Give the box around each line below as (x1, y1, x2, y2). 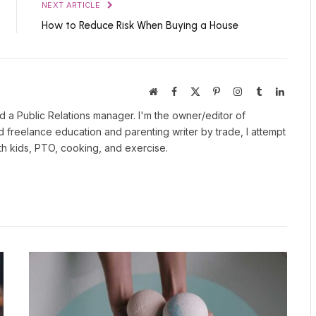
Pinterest (219, 85, 254, 96)
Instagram (241, 85, 281, 96)
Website (157, 85, 188, 96)
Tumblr (261, 85, 292, 96)
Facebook (176, 85, 214, 96)
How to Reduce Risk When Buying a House (42, 18, 238, 32)
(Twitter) (200, 99, 236, 110)
